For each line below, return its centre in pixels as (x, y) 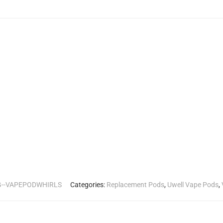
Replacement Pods (135, 184)
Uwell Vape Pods (193, 184)
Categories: (88, 184)
